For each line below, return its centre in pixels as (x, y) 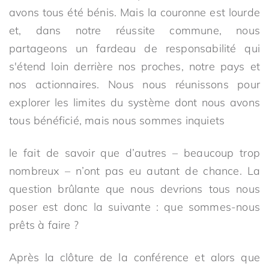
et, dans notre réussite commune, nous (134, 30)
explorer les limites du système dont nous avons (134, 102)
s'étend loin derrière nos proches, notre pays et (134, 66)
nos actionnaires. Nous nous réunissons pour (134, 84)
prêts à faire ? (44, 225)
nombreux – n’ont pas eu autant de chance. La (134, 171)
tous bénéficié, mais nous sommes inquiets (117, 120)
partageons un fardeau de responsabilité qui (134, 48)
